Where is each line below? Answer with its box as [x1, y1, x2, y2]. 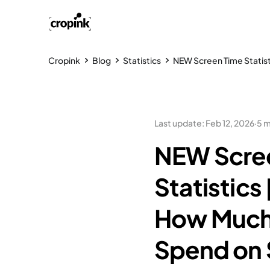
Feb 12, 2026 [206, 118, 254, 128]
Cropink [48, 55, 80, 66]
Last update [154, 118, 202, 128]
